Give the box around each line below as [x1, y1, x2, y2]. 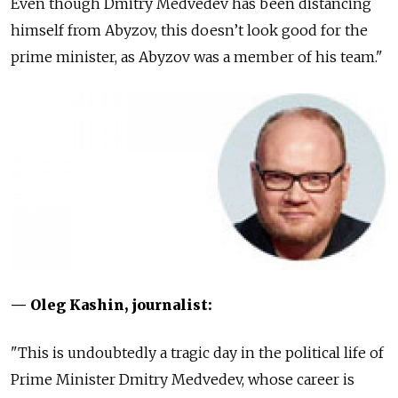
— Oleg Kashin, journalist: [11, 296, 212, 314]
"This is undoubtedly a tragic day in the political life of [11, 344, 384, 362]
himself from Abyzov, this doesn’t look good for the [11, 20, 368, 39]
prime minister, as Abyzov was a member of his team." [11, 47, 383, 66]
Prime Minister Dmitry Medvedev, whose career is [11, 370, 354, 389]
